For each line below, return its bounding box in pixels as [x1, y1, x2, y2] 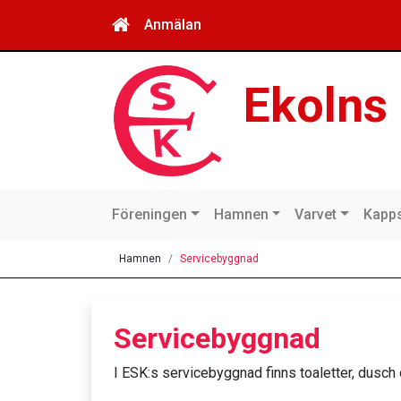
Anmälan [144, 16, 201, 33]
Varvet [294, 205, 337, 223]
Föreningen [112, 205, 187, 223]
